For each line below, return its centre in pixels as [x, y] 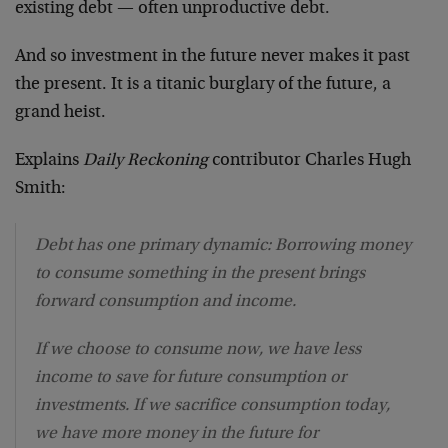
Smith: [40, 188]
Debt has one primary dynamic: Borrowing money [223, 245]
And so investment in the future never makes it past [212, 56]
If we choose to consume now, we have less [198, 349]
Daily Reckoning [145, 160]
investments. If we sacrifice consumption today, [212, 405]
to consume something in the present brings [200, 273]
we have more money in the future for [176, 433]
